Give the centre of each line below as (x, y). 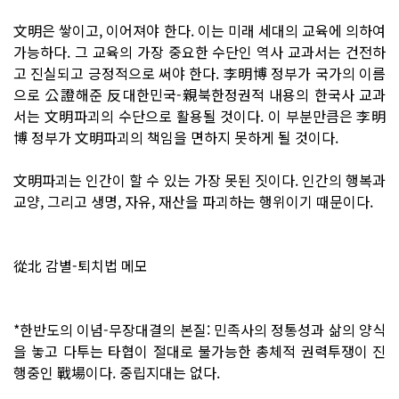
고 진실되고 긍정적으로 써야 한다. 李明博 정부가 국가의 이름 (199, 73)
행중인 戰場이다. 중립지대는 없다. (117, 372)
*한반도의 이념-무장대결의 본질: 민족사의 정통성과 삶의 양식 (199, 329)
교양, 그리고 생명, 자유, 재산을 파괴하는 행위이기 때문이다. (193, 201)
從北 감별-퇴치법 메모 (81, 265)
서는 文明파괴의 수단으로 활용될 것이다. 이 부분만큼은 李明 (199, 115)
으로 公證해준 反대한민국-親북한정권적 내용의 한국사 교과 (199, 94)
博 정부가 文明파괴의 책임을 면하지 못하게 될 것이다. (176, 137)
